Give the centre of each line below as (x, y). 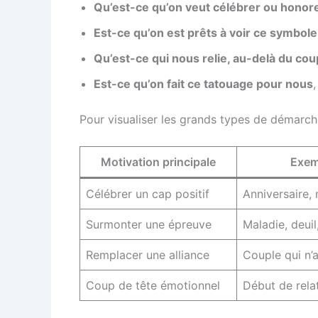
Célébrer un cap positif (148, 194)
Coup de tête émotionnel (153, 286)
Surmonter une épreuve (149, 225)
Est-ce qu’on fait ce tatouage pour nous (203, 83)
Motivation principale (158, 162)
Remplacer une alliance (148, 255)
